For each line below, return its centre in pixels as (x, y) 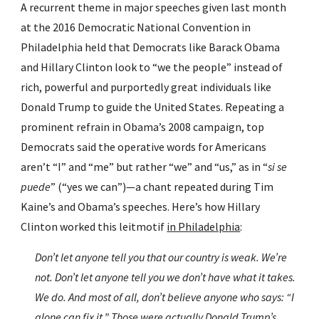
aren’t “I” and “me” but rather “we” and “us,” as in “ (145, 167)
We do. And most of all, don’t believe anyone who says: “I (165, 297)
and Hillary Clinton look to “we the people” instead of (152, 67)
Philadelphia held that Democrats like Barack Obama (151, 47)
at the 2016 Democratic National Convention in (136, 27)
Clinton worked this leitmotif (94, 226)
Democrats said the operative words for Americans (144, 147)
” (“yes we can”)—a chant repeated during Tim (162, 187)
